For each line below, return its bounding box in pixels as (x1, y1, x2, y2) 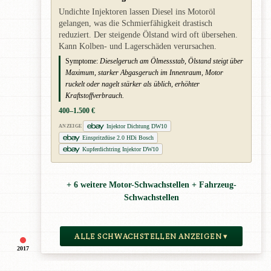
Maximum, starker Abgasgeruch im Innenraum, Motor (65, 68, 223, 77)
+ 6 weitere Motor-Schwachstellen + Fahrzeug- (66, 180, 237, 189)
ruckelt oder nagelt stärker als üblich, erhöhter (65, 80, 200, 89)
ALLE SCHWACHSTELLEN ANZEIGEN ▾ (74, 231, 228, 242)
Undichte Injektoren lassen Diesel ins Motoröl (59, 7, 215, 17)
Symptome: (65, 57, 98, 66)
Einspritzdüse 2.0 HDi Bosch (82, 134, 154, 142)
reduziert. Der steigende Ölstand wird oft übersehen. (59, 30, 238, 40)
